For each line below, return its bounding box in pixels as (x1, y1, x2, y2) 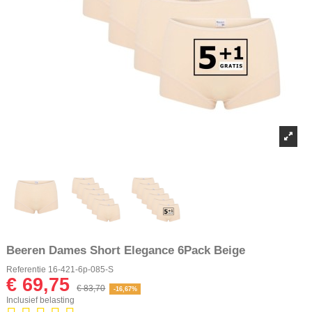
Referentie (6, 264, 46, 274)
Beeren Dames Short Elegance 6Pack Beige (6, 242, 245, 257)
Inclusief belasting (6, 295, 75, 305)
